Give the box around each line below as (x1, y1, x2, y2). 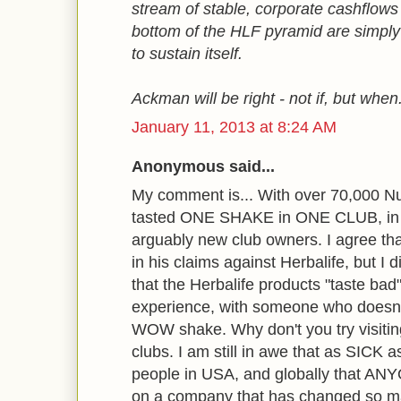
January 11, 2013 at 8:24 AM (132, 117, 337, 136)
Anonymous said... (132, 158, 275, 175)
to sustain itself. (132, 45, 243, 63)
